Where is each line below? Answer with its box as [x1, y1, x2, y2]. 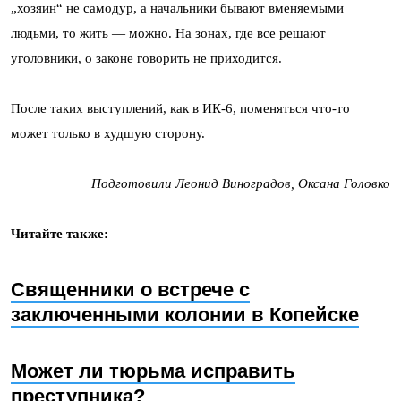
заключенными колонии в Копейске [11, 303, 359, 326]
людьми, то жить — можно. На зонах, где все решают [11, 25, 326, 40]
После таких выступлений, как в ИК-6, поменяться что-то [11, 100, 350, 115]
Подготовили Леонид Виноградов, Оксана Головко [91, 175, 390, 191]
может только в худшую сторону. [11, 125, 205, 141]
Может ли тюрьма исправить [11, 359, 295, 382]
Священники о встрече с [11, 277, 250, 301]
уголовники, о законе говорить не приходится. [11, 50, 282, 65]
